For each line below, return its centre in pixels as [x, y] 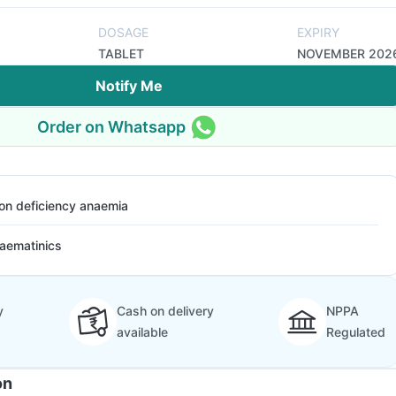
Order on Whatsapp [111, 126]
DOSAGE [123, 32]
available [142, 332]
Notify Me [129, 86]
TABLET [121, 53]
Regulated [356, 332]
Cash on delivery [165, 311]
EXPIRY [318, 32]
